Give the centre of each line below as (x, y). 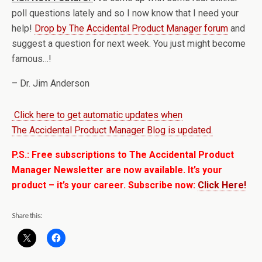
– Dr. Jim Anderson (51, 83)
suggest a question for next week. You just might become (129, 44)
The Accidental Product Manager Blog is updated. (112, 130)
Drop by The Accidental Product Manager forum (131, 28)
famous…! (32, 59)
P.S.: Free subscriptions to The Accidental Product (123, 155)
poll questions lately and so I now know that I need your (125, 13)
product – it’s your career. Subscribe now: (105, 185)
